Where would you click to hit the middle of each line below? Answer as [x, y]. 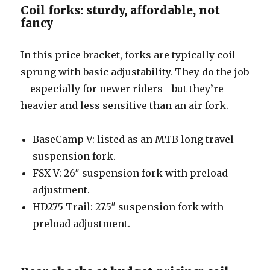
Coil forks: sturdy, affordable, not [121, 10]
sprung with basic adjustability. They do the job [135, 71]
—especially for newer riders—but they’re [122, 88]
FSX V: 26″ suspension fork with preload [130, 173]
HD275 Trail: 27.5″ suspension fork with [128, 206]
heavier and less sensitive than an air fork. [125, 105]
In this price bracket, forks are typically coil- [130, 55]
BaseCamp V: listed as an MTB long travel [133, 139]
